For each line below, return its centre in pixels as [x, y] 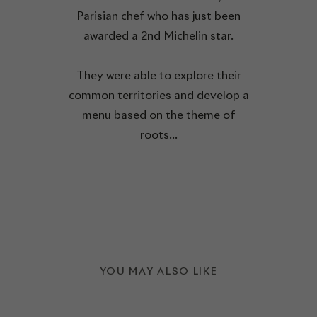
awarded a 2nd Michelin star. [158, 36]
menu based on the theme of [158, 115]
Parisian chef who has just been [158, 16]
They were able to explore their [158, 75]
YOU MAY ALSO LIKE [158, 271]
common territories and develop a [158, 95]
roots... [158, 135]
